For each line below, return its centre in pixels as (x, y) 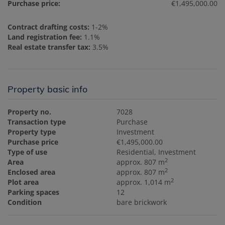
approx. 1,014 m (144, 182)
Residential (136, 152)
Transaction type (37, 122)
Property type (32, 132)
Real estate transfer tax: (49, 47)
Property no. (29, 112)
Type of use (27, 152)
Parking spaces (33, 192)
